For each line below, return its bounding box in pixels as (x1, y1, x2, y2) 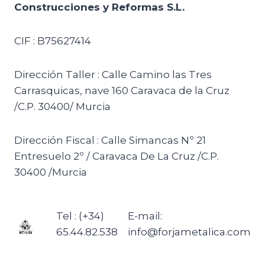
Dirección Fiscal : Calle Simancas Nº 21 (14, 134, 206, 146)
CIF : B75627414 (14, 35, 91, 47)
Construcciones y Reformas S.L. (14, 1, 185, 13)
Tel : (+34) (56, 210, 105, 222)
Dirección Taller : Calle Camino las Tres (14, 69, 212, 80)
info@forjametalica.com (128, 226, 251, 238)
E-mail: (128, 210, 162, 222)
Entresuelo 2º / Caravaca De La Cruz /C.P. (14, 150, 219, 162)
